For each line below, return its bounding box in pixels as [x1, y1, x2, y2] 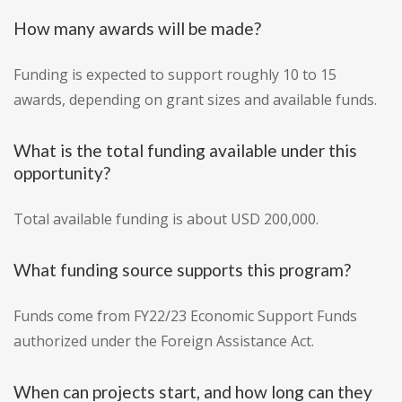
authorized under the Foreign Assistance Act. [13, 331, 314, 352]
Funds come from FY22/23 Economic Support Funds [13, 306, 357, 327]
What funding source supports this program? [13, 259, 351, 281]
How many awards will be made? [13, 18, 261, 39]
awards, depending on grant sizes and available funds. [13, 90, 377, 110]
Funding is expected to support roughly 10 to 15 [13, 65, 336, 85]
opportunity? [13, 162, 110, 184]
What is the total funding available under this [13, 140, 357, 162]
